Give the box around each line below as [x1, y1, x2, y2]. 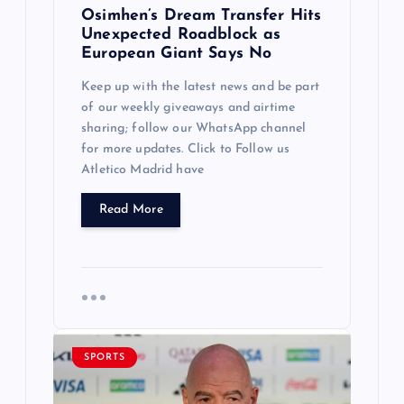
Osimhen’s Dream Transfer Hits [81, 8, 322, 24]
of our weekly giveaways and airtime [81, 100, 296, 115]
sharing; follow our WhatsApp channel [81, 121, 307, 135]
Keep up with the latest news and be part [81, 79, 319, 94]
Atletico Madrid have [81, 162, 204, 177]
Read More [98, 203, 163, 217]
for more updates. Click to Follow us [81, 142, 290, 156]
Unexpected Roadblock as [81, 27, 281, 43]
